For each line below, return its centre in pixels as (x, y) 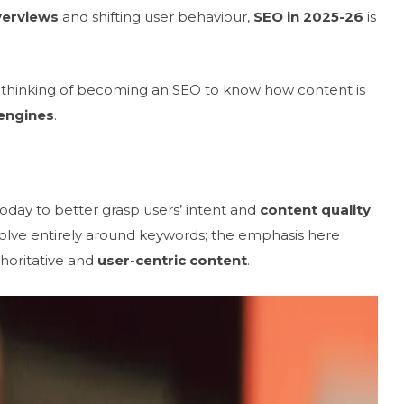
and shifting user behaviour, (156, 17)
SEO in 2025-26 (308, 17)
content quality (315, 210)
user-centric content (172, 260)
